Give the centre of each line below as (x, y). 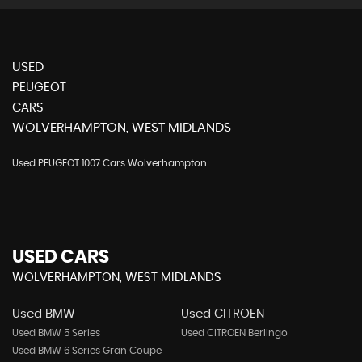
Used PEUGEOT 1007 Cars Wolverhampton (109, 163)
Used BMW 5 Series (56, 333)
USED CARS (61, 257)
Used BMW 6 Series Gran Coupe (87, 351)
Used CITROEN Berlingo (234, 333)
